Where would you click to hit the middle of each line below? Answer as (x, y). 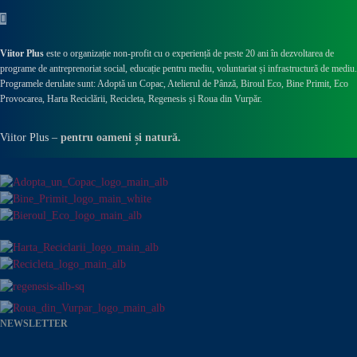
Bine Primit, (309, 84)
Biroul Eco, (262, 84)
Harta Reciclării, (78, 99)
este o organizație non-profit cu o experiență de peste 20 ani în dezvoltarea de (189, 54)
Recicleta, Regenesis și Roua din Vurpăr (185, 99)
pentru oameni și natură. (121, 138)
